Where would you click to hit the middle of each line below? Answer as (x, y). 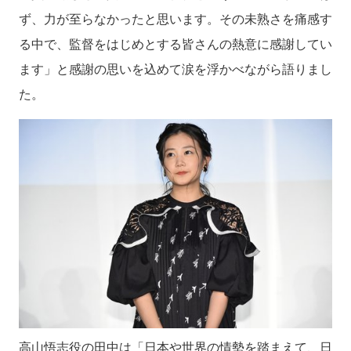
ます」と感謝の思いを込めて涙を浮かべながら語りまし (175, 69)
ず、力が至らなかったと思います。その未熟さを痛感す (175, 19)
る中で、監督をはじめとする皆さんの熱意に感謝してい (175, 44)
